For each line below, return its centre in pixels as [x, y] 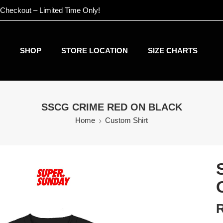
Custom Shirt [126, 120]
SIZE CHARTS [173, 51]
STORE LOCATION [95, 51]
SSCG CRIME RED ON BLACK [111, 107]
